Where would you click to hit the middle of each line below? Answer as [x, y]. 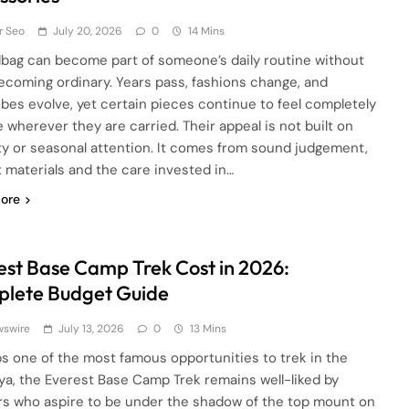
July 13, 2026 [92, 329]
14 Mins [207, 31]
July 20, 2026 [88, 31]
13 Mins [209, 329]
